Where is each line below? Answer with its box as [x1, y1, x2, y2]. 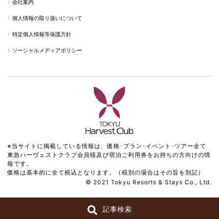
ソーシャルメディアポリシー [12, 47, 82, 54]
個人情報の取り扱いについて [12, 15, 82, 22]
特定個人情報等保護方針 [12, 31, 71, 38]
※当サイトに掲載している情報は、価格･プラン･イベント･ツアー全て [7, 142, 206, 150]
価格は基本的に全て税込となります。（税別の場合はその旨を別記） [7, 169, 204, 176]
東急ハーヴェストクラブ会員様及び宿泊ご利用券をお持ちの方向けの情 [7, 151, 211, 159]
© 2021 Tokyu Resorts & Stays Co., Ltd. [86, 178, 212, 186]
